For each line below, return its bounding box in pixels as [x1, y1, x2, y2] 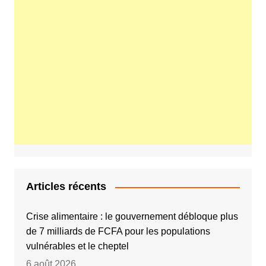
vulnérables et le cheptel [26, 241, 129, 252]
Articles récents [26, 180, 106, 193]
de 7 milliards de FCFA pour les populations [26, 226, 210, 237]
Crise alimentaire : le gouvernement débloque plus [26, 211, 238, 222]
